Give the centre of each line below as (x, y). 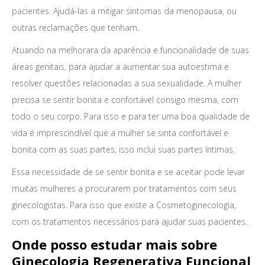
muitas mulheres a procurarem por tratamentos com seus (124, 188)
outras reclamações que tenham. (75, 28)
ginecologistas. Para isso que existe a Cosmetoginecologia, (124, 205)
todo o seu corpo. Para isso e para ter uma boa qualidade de (131, 116)
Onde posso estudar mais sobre (114, 244)
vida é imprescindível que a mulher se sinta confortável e (120, 133)
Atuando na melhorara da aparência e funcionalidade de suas (130, 50)
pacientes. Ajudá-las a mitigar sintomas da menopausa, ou (124, 11)
